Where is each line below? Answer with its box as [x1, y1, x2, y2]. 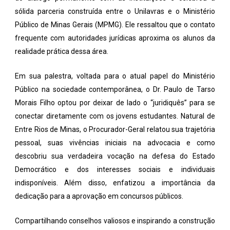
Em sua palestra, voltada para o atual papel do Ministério [15, 72, 215, 81]
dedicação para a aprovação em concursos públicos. [15, 192, 184, 201]
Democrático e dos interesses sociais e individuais [15, 165, 215, 174]
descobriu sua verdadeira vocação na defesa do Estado [15, 152, 215, 161]
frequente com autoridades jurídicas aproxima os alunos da [15, 34, 215, 43]
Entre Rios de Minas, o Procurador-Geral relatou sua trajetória [15, 125, 215, 134]
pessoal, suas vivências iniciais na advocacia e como [15, 139, 215, 147]
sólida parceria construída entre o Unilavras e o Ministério [15, 7, 215, 16]
